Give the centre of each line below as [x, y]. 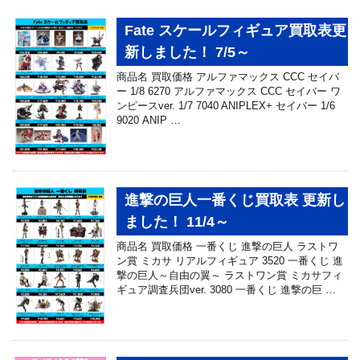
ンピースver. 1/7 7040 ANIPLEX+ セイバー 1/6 [226, 106]
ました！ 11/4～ [177, 222]
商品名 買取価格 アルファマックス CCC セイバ [228, 77]
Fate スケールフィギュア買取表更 [235, 31]
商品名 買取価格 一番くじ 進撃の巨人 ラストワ [227, 247]
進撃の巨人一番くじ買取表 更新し [235, 200]
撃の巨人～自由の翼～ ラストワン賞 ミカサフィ [229, 276]
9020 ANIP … [149, 121]
